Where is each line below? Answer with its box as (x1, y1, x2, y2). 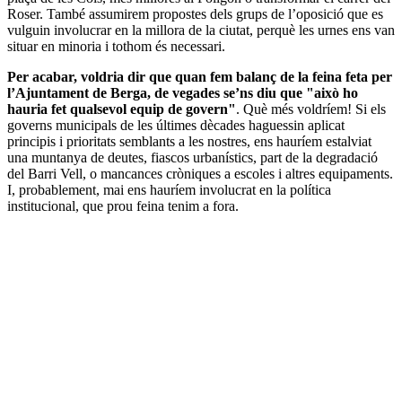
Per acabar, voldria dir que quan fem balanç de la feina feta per (7, 68, 392, 84)
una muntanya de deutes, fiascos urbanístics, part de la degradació (7, 149, 378, 165)
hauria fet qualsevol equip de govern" (7, 100, 236, 117)
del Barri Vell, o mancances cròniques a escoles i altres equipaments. (7, 165, 393, 181)
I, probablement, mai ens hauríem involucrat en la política (7, 181, 331, 197)
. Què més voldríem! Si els (236, 100, 386, 117)
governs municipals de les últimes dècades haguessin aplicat (7, 117, 345, 133)
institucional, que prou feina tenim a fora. (7, 197, 239, 214)
